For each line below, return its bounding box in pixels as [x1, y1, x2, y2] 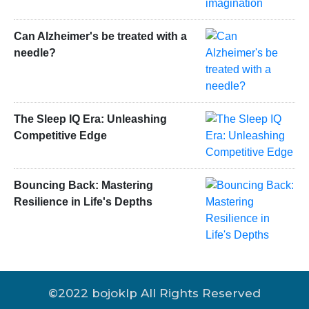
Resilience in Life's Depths [14, 195, 152, 208]
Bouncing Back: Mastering [14, 179, 153, 191]
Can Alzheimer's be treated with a [14, 30, 187, 43]
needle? [14, 47, 56, 59]
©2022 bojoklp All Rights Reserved [48, 286, 261, 301]
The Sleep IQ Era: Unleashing [14, 112, 167, 125]
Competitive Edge [14, 129, 107, 141]
